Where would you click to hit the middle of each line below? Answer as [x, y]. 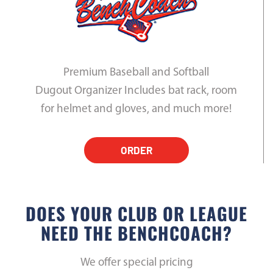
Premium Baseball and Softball [136, 73]
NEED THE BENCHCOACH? [136, 232]
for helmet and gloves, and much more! [136, 109]
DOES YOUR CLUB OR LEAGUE [136, 213]
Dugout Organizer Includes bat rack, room [136, 91]
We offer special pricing [136, 263]
